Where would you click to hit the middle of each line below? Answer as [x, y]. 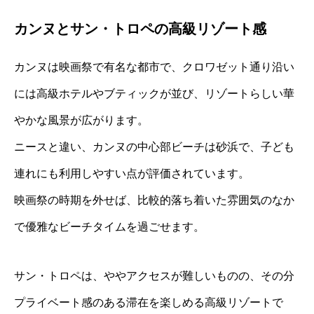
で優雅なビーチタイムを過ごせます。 [109, 227]
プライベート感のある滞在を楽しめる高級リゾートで [149, 303]
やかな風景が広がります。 [81, 121]
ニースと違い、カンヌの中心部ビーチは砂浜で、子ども [154, 147]
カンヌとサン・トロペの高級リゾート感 [140, 29]
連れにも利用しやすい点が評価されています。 [132, 174]
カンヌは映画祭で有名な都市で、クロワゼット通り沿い [154, 67]
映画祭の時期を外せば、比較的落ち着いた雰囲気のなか [154, 200]
